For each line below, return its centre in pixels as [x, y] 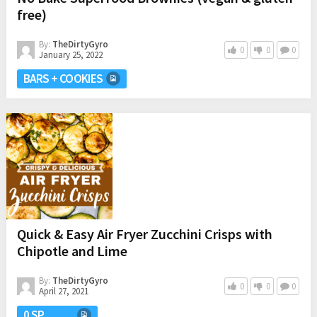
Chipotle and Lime [72, 250]
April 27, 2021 [63, 291]
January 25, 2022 [70, 54]
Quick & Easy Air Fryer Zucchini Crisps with [144, 234]
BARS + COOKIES [63, 78]
